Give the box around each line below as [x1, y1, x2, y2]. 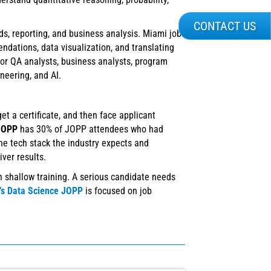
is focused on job [83, 185, 152, 197]
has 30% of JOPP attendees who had [18, 123, 163, 135]
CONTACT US [194, 19, 256, 33]
